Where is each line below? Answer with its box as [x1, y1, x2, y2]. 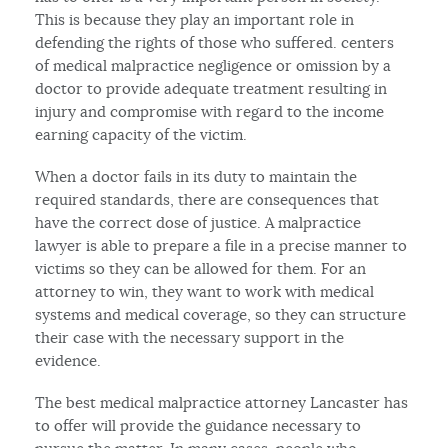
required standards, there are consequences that [35, 189, 380, 209]
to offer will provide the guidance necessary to [35, 415, 362, 435]
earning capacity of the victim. [35, 124, 248, 144]
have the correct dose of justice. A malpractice [35, 212, 362, 232]
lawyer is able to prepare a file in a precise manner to [35, 235, 408, 255]
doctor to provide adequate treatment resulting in [35, 78, 388, 98]
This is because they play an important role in [35, 9, 355, 29]
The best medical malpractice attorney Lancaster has [35, 392, 409, 412]
